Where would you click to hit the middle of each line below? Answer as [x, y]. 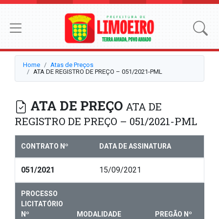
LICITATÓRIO [42, 204]
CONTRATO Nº [45, 146]
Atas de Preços [72, 65]
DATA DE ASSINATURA [135, 146]
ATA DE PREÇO [77, 106]
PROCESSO [39, 194]
